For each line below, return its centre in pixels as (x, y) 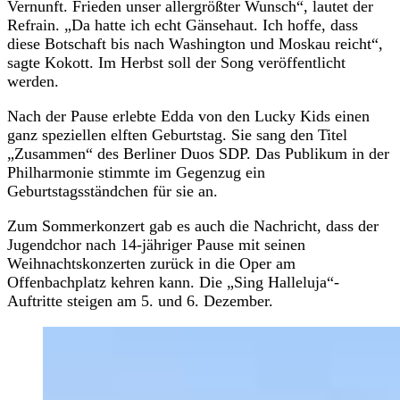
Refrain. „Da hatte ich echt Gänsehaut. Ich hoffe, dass (183, 25)
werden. (33, 81)
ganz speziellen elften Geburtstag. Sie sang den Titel (177, 134)
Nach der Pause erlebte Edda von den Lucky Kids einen (188, 116)
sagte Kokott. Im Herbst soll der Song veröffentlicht (176, 62)
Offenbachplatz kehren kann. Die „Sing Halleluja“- (173, 282)
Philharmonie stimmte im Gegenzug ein (136, 172)
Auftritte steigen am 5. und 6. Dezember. (140, 300)
